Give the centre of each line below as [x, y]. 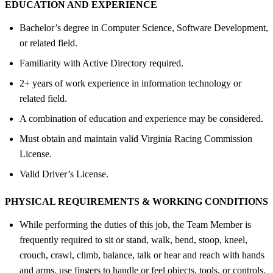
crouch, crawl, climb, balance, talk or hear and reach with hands [142, 255]
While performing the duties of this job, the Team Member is [135, 224]
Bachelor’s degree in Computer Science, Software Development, [144, 27]
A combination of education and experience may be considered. [141, 118]
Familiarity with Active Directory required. [101, 63]
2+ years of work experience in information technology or [130, 83]
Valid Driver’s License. [64, 174]
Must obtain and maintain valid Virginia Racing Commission [136, 138]
